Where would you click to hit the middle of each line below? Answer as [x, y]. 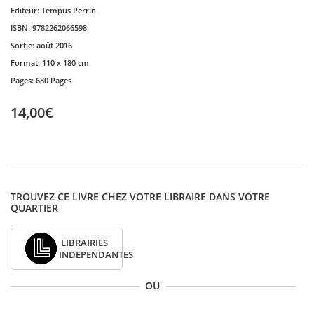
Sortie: [23, 45]
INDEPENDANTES [96, 255]
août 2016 [54, 45]
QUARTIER [34, 208]
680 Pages [54, 80]
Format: [26, 63]
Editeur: [26, 10]
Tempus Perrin [69, 10]
